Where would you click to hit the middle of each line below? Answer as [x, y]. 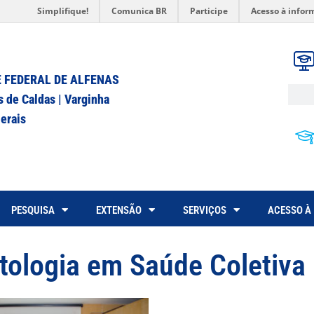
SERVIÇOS [205, 210]
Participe [209, 11]
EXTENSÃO [119, 210]
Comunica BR [139, 11]
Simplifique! [63, 11]
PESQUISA [33, 210]
